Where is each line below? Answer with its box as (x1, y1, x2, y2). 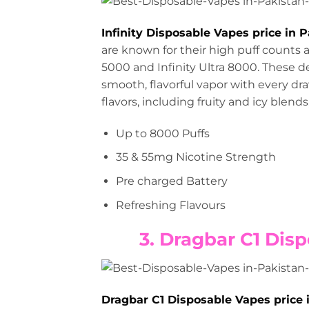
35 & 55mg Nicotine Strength (115, 150, 276, 164)
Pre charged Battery (115, 174, 228, 188)
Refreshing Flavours (115, 198, 226, 212)
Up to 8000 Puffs (115, 126, 210, 140)
